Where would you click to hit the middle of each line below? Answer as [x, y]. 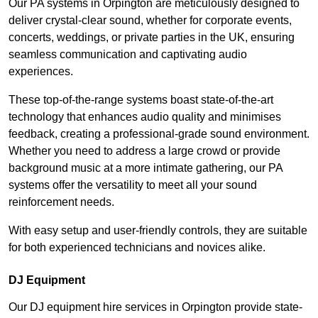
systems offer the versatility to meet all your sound [133, 185]
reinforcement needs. [61, 202]
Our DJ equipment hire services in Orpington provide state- [155, 307]
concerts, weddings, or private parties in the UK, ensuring [152, 38]
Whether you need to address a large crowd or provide [144, 151]
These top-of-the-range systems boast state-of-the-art [141, 100]
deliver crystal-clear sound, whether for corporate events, [150, 21]
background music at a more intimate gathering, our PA [146, 168]
